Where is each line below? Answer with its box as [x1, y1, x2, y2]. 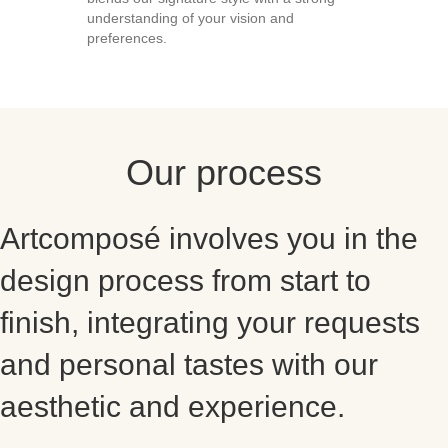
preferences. [87, 30, 168, 46]
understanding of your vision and [87, 10, 295, 26]
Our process [126, 152, 322, 193]
